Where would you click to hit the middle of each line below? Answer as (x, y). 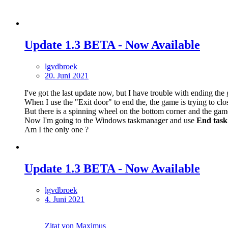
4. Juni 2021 (65, 199)
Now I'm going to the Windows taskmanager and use (110, 121)
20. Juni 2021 (67, 76)
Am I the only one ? (56, 130)
